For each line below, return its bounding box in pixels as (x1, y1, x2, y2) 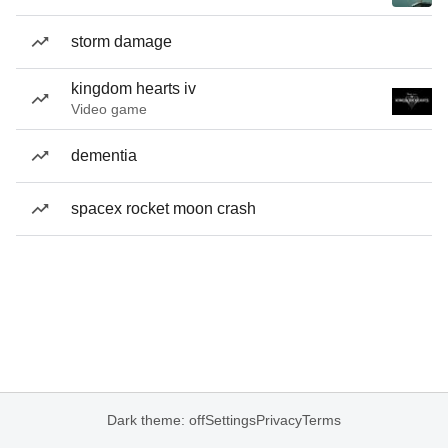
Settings (205, 412, 256, 428)
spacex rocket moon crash (71, 200, 256, 217)
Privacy (256, 412, 302, 428)
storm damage (71, 33, 172, 50)
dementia (71, 147, 137, 164)
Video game (71, 101, 147, 117)
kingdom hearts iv (71, 80, 196, 97)
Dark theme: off (107, 412, 205, 428)
